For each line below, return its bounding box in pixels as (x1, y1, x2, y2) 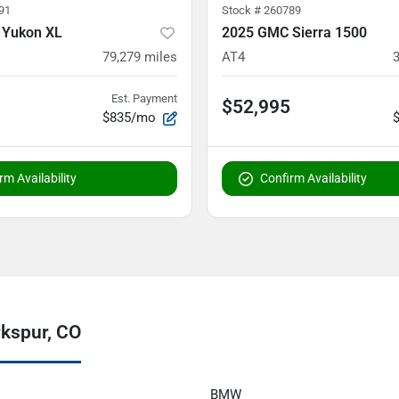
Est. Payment (111, 91, 177, 105)
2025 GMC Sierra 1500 (222, 23, 367, 41)
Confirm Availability (260, 170, 367, 185)
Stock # (222, 3, 264, 17)
